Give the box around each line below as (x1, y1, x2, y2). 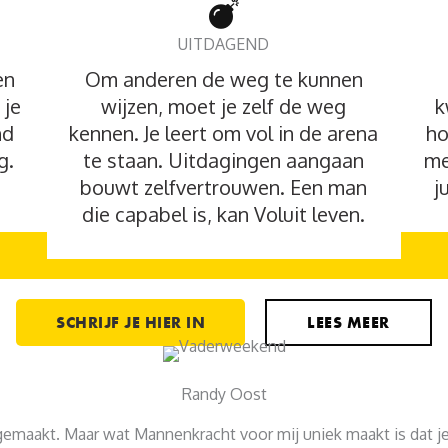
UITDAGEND (178, 33, 270, 54)
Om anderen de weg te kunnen (84, 65, 363, 92)
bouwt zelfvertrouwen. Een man (80, 173, 368, 200)
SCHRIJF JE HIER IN (56, 311, 206, 333)
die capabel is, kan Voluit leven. (82, 200, 366, 227)
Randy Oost (181, 383, 267, 404)
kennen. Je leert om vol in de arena (69, 119, 379, 146)
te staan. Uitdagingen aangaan (83, 146, 365, 173)
